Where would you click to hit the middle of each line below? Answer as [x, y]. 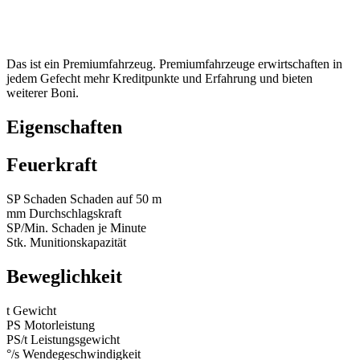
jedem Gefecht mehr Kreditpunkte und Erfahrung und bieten [160, 79]
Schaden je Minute [99, 227]
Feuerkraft [52, 164]
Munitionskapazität [78, 242]
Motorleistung [59, 325]
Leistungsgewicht [75, 339]
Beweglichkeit [64, 276]
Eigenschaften [64, 127]
